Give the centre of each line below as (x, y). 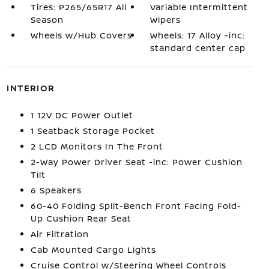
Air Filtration (59, 234)
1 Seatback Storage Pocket (92, 131)
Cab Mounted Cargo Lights (93, 249)
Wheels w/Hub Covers (81, 35)
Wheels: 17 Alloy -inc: (198, 35)
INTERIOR (30, 88)
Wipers (166, 20)
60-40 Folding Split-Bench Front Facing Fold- (136, 206)
